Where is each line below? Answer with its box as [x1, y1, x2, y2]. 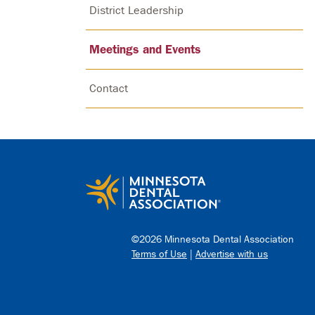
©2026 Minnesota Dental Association [131, 233, 294, 245]
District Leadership [89, 4, 184, 17]
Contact [89, 82, 128, 95]
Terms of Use [131, 248, 187, 260]
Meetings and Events [89, 42, 201, 56]
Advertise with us [195, 248, 268, 260]
